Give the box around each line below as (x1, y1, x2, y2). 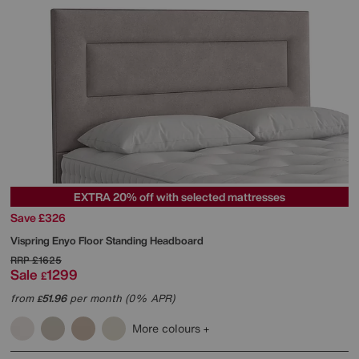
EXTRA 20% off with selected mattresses (74, 188, 285, 206)
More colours (132, 320, 204, 337)
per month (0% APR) (67, 291, 175, 307)
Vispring (10, 233, 52, 249)
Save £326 (10, 209, 66, 227)
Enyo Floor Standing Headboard (52, 233, 204, 249)
